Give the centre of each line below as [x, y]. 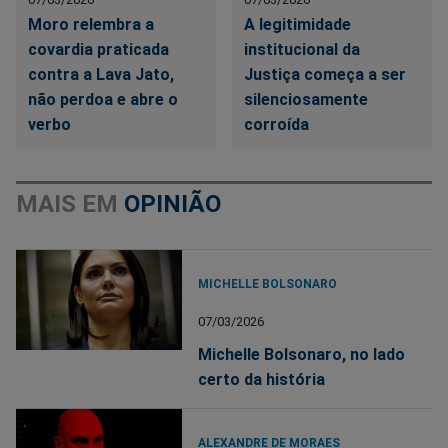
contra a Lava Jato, [101, 74]
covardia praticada [98, 49]
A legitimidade [298, 24]
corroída [277, 124]
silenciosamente [306, 99]
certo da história [262, 379]
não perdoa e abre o [103, 99]
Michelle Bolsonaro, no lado [302, 354]
